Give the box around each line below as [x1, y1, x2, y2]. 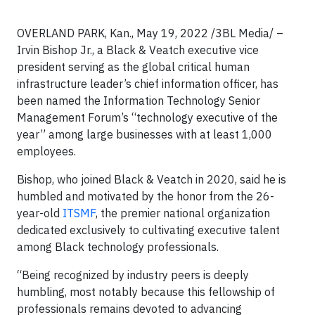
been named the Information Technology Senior [17, 94, 260, 108]
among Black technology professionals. [17, 240, 219, 254]
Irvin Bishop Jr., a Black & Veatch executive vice [17, 43, 259, 57]
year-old [17, 206, 63, 220]
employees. [17, 144, 76, 158]
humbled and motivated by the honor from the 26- [17, 189, 274, 203]
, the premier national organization [96, 206, 270, 220]
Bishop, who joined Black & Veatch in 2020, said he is [17, 172, 286, 186]
